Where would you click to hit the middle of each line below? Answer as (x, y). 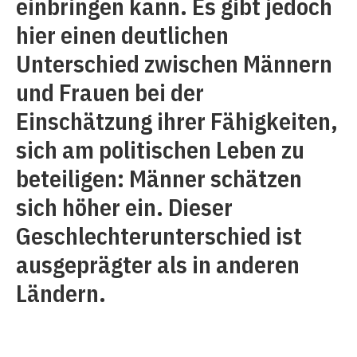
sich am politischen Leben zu (160, 149)
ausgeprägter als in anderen (158, 264)
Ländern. (61, 292)
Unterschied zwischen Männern (174, 63)
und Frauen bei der (110, 92)
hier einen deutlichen (122, 34)
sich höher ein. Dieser (124, 206)
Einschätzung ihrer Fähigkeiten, (177, 120)
